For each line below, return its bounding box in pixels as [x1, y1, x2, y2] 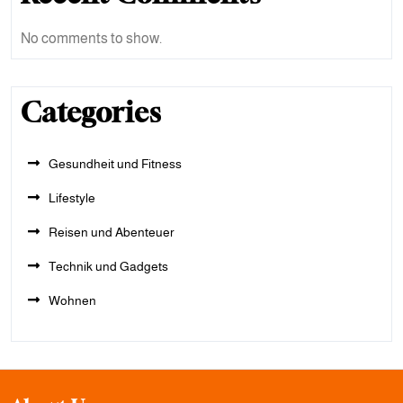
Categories [21, 96, 161, 129]
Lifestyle [49, 191, 95, 205]
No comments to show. [21, 31, 162, 46]
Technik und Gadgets [49, 259, 168, 273]
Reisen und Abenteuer [49, 225, 175, 239]
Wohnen [49, 293, 96, 308]
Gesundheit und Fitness [49, 157, 182, 171]
